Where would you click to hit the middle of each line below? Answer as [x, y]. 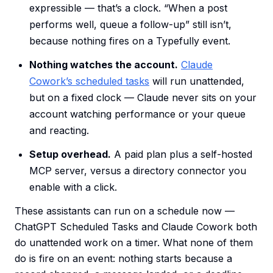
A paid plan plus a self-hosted [182, 154]
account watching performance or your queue [137, 114]
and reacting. [59, 131]
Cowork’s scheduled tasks [89, 81]
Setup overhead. [70, 154]
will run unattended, [197, 81]
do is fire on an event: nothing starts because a [123, 259]
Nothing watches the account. [104, 65]
